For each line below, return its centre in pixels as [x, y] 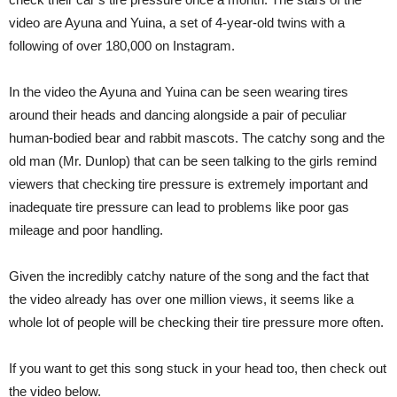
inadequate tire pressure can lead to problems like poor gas [179, 207]
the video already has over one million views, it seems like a [181, 300]
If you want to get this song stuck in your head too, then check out [198, 369]
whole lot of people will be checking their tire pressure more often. [196, 323]
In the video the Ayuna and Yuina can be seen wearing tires [179, 92]
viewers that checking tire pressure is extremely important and [188, 184]
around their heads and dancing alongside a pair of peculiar [178, 115]
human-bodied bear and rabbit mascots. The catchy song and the [197, 138]
